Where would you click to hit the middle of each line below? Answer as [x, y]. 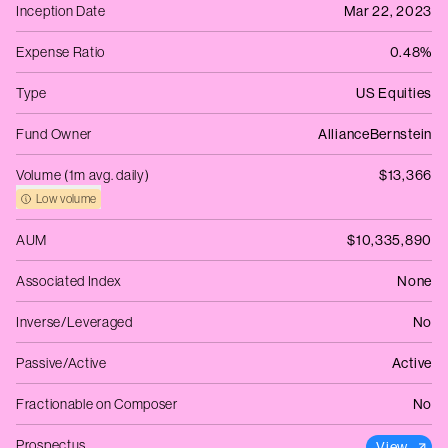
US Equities [394, 93]
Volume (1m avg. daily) [83, 175]
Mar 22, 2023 [387, 11]
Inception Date [61, 11]
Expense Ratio [61, 52]
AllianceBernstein [375, 134]
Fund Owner [54, 134]
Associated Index [69, 281]
